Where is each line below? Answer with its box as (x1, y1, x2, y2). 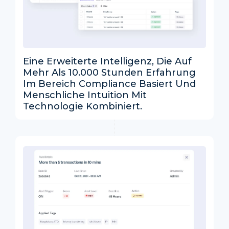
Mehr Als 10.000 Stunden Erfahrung (23, 67, 196, 79)
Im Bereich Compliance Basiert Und (23, 78, 196, 90)
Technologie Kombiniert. (23, 101, 142, 112)
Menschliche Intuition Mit (23, 89, 147, 101)
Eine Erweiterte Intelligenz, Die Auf (23, 56, 192, 67)
